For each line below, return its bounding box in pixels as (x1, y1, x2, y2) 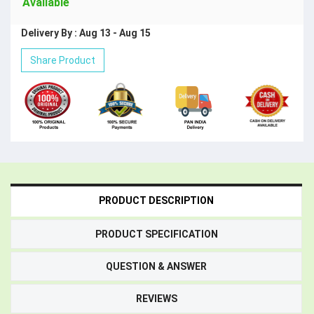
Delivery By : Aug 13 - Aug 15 (21, 27, 151, 39)
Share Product (30, 55, 95, 67)
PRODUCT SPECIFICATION (95, 228, 218, 240)
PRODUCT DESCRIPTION (99, 194, 214, 206)
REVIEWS (135, 292, 177, 304)
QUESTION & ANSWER (106, 260, 207, 272)
